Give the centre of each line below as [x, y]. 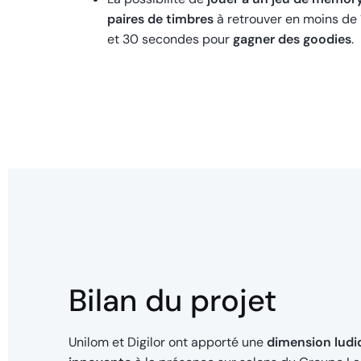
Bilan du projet [172, 301]
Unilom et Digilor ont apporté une [168, 342]
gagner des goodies [292, 39]
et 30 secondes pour [170, 39]
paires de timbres [162, 19]
